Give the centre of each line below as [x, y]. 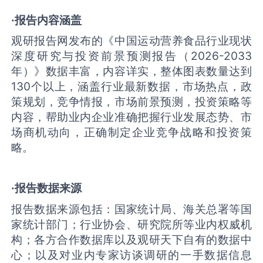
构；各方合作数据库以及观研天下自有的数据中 [131, 239]
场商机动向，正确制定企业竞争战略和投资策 [131, 132]
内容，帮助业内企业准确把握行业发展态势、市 [131, 117]
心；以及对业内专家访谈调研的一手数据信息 [131, 254]
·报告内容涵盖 [47, 20]
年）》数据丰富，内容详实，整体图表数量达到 [131, 71]
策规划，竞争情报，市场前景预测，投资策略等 [131, 102]
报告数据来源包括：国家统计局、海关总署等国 [131, 209]
